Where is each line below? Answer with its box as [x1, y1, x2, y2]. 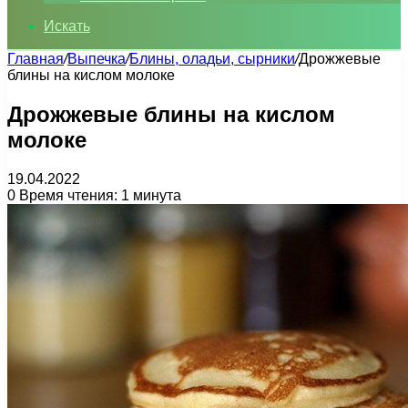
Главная [7, 51, 64, 66]
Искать [44, 18, 90, 34]
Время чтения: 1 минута [15, 187, 181, 203]
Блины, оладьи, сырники [129, 51, 295, 66]
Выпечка [67, 51, 126, 66]
